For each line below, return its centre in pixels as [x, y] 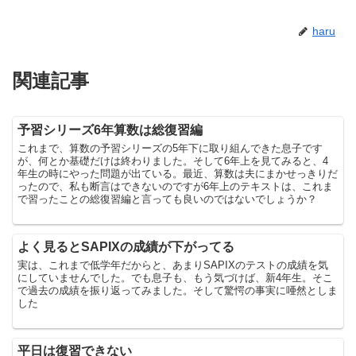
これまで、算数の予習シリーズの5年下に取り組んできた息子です [170, 148]
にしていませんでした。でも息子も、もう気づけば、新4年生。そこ [176, 277]
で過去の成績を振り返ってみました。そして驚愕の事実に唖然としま [178, 290]
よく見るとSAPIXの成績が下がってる [126, 246]
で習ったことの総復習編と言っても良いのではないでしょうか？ [168, 199]
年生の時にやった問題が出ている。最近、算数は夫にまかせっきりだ [178, 173]
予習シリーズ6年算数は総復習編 [110, 130]
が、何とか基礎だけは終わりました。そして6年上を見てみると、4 [173, 161]
